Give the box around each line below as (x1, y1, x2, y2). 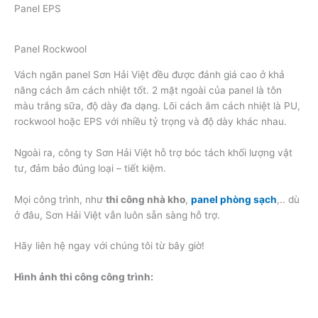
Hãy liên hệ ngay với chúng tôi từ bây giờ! (14, 240, 204, 252)
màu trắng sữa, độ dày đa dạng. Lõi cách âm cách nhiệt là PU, (14, 99, 300, 111)
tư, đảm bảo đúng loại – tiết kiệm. (14, 162, 166, 174)
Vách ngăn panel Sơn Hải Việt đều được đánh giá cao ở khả (14, 68, 285, 80)
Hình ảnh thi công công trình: (14, 271, 153, 283)
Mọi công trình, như (14, 193, 106, 205)
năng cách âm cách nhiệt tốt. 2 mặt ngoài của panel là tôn (14, 84, 282, 96)
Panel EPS (14, 2, 61, 14)
